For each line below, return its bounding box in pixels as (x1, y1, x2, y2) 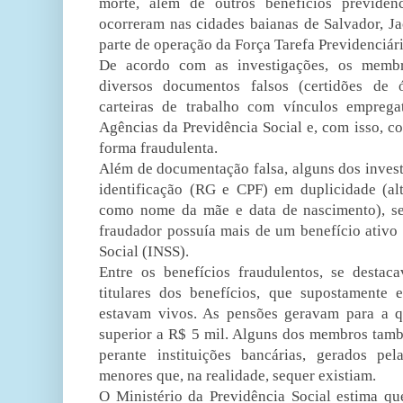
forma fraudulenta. (99, 139, 218, 157)
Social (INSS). (99, 242, 189, 260)
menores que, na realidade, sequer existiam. (99, 366, 376, 384)
